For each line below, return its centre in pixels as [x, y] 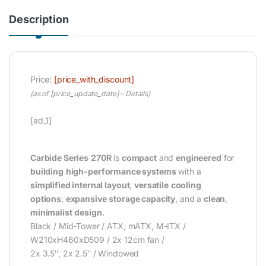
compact [139, 158]
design [88, 213]
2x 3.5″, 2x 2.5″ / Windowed [85, 254]
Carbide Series [60, 158]
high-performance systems [121, 172]
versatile [151, 185]
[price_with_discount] [94, 80]
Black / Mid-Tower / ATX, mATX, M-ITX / [108, 226]
